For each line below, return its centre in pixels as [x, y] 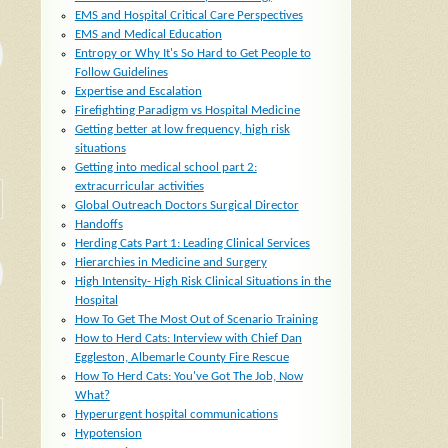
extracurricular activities [139, 187]
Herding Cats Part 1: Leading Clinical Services [192, 244]
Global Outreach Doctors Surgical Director [186, 206]
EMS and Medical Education [148, 35]
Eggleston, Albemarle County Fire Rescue [181, 358]
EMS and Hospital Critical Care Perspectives [188, 16]
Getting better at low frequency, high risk [182, 130]
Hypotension [108, 434]
